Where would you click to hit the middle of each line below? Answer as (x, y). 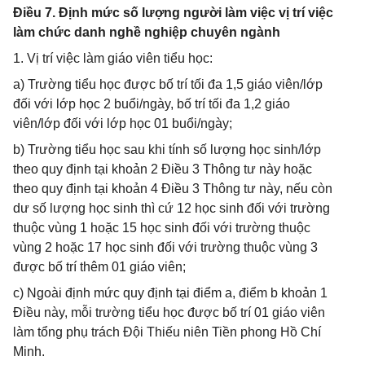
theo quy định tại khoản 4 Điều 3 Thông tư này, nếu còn (173, 189)
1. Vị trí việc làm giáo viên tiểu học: (113, 58)
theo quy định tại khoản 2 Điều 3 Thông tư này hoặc (163, 169)
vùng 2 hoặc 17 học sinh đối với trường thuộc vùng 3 (165, 247)
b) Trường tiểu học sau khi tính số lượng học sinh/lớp (167, 150)
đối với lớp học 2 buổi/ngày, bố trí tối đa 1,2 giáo (152, 104)
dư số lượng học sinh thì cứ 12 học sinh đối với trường (172, 208)
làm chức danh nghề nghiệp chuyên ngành (147, 32)
